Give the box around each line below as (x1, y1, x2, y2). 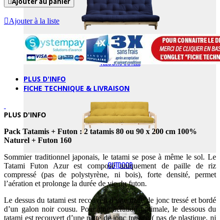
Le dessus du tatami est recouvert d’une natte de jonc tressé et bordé (4, 195, 216, 204)
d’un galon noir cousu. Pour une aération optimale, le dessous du (4, 204, 216, 213)
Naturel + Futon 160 (4, 136, 72, 144)
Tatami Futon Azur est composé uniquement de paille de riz (4, 161, 216, 170)
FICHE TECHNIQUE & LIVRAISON (24, 83, 130, 93)
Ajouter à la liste (9, 16, 59, 25)
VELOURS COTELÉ (99, 57, 140, 68)
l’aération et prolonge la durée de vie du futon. (4, 179, 147, 188)
